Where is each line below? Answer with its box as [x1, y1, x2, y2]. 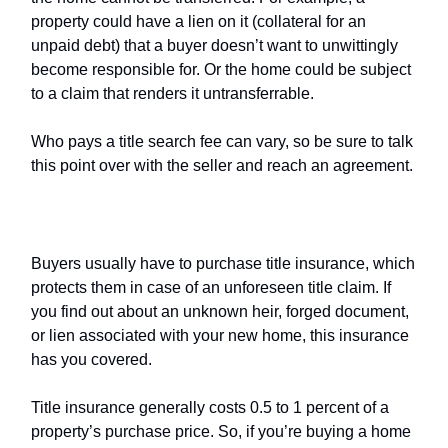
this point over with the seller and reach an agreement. [31, 156, 413, 174]
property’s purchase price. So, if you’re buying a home [31, 422, 411, 440]
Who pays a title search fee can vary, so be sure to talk [31, 132, 413, 150]
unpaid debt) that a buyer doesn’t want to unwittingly [31, 36, 398, 54]
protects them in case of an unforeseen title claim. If [31, 278, 391, 296]
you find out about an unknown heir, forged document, [31, 302, 409, 320]
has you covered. [31, 350, 152, 368]
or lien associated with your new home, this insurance [31, 326, 409, 344]
